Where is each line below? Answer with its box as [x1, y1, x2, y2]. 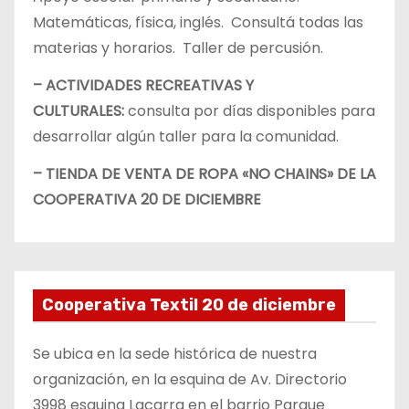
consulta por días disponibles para [124, 100, 375, 121]
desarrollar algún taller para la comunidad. [33, 125, 339, 147]
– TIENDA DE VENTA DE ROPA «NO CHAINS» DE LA [33, 163, 376, 184]
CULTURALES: [33, 100, 124, 121]
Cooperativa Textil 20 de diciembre [42, 295, 336, 316]
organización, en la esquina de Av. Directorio [33, 369, 347, 391]
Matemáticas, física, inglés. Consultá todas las [33, 11, 363, 33]
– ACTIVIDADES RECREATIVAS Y [33, 74, 254, 96]
